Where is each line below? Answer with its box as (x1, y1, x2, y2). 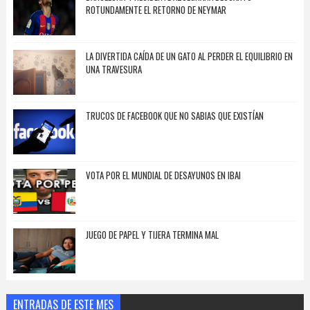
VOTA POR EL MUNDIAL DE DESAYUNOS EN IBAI (85, 168, 241, 183)
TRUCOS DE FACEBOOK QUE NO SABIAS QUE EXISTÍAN (85, 109, 264, 123)
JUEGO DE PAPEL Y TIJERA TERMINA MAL (85, 228, 219, 242)
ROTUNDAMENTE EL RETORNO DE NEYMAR (85, 3, 226, 17)
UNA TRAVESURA (85, 62, 142, 77)
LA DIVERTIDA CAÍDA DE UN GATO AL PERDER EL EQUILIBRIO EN (85, 49, 293, 64)
